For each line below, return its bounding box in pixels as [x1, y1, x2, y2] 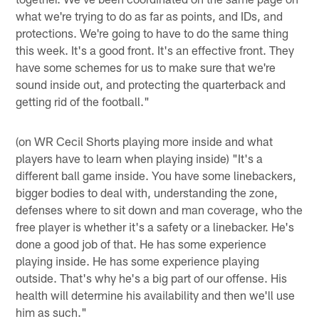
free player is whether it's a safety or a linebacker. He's [16, 219, 295, 234]
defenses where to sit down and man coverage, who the [16, 202, 303, 217]
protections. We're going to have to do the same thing [16, 26, 289, 41]
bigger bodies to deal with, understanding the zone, [16, 185, 278, 200]
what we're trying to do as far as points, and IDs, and [16, 9, 283, 23]
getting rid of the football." [16, 94, 150, 109]
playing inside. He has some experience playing [16, 253, 260, 268]
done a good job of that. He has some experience [16, 236, 267, 251]
